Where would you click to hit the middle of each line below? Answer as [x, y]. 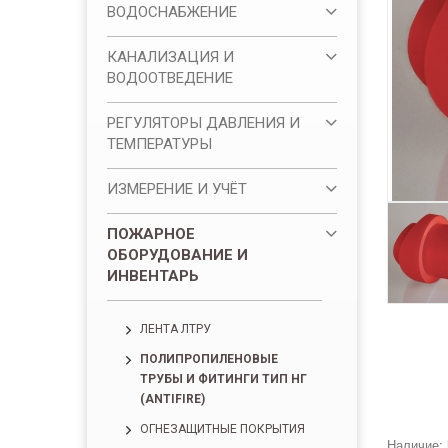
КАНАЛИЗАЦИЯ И [170, 57]
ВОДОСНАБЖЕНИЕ [172, 12]
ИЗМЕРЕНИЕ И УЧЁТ [177, 189]
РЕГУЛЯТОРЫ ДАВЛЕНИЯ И [203, 123]
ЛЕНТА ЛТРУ [175, 329]
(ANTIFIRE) [172, 399]
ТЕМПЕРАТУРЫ [159, 144]
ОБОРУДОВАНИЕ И [177, 255]
